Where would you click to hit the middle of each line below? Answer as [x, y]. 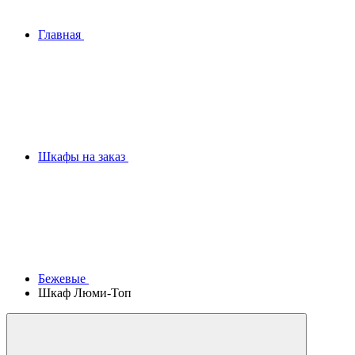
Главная [59, 34]
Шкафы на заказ [82, 157]
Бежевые [62, 279]
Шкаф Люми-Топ [85, 293]
